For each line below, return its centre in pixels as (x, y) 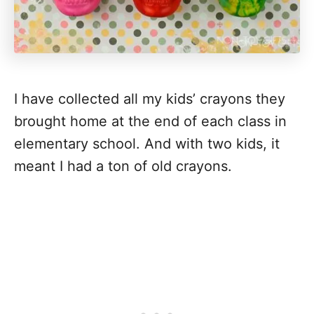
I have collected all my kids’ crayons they (150, 99)
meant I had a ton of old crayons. (123, 166)
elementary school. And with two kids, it (147, 144)
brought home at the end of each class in (150, 121)
